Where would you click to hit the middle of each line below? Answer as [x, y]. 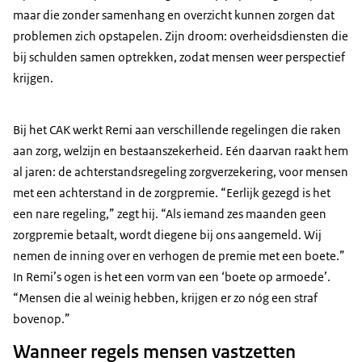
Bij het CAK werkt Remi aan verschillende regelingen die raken [177, 130]
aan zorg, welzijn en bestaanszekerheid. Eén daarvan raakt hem [181, 151]
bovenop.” [42, 319]
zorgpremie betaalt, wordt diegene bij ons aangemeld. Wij [167, 235]
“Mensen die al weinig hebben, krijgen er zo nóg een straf [165, 298]
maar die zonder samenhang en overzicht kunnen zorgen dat [174, 15]
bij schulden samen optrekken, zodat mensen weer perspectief [179, 57]
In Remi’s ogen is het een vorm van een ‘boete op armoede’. [172, 277]
